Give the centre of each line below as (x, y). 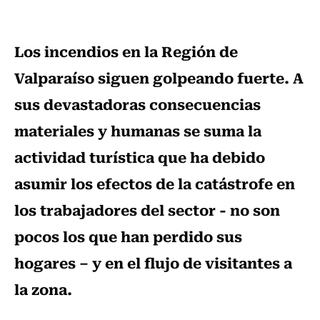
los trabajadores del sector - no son (147, 210)
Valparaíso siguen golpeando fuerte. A (159, 77)
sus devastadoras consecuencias (137, 104)
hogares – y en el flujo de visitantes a (153, 262)
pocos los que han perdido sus (128, 236)
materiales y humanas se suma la (138, 130)
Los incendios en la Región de (126, 51)
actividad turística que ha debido (140, 157)
